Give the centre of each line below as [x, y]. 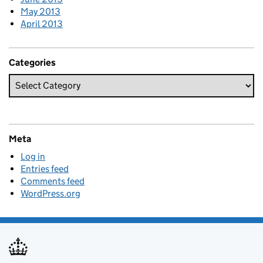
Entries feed [45, 168]
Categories [32, 62]
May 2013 [41, 11]
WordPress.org [50, 193]
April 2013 [42, 23]
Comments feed [53, 181]
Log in [33, 156]
